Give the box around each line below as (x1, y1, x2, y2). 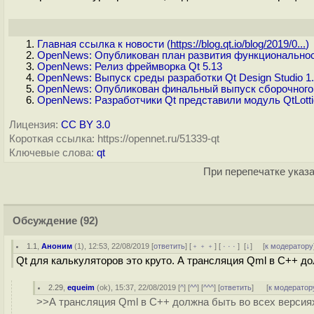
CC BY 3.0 (61, 119, 110, 130)
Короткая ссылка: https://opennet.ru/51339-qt (9, 133, 219, 144)
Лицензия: (9, 119, 58, 130)
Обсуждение (13, 215, 77, 226)
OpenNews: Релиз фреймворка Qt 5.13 (37, 61, 222, 72)
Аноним (41, 242, 73, 250)
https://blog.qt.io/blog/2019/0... (170, 39, 306, 50)
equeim (67, 283, 95, 292)
